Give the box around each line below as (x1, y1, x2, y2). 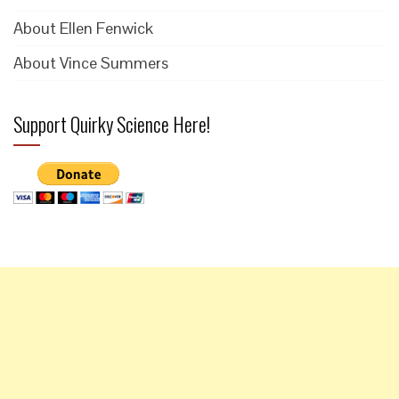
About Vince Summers (13, 53, 168, 73)
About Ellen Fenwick (13, 18, 153, 38)
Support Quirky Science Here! (13, 110, 210, 138)
